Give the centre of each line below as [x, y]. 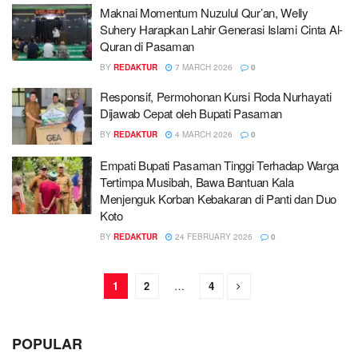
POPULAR [47, 344]
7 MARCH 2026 [203, 67]
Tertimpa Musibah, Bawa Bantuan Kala [197, 182]
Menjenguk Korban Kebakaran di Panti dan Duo [219, 199]
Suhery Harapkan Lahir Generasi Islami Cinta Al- [221, 29]
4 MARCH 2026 [203, 134]
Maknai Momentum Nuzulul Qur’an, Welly [204, 12]
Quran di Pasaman [147, 46]
